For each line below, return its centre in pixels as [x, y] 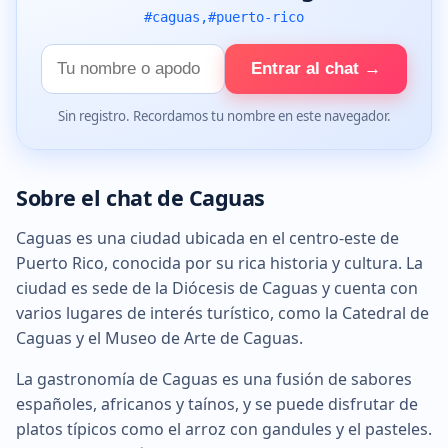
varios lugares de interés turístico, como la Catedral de [222, 312]
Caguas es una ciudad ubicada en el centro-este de [207, 237]
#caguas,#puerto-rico [224, 17]
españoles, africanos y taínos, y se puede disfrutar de [217, 403]
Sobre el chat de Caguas [141, 197]
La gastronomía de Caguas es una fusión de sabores [214, 378]
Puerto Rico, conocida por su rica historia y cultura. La [219, 262]
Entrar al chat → [316, 68]
